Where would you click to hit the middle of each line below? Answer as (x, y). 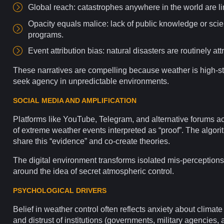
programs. (46, 34)
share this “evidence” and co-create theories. (92, 141)
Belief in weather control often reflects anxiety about (105, 209)
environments (143, 81)
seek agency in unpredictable (66, 81)
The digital (33, 160)
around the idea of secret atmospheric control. (93, 171)
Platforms (30, 119)
